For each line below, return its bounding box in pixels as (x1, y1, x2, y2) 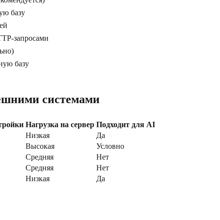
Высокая (26, 142, 55, 151)
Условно (96, 142, 124, 151)
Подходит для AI (96, 120, 155, 129)
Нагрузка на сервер (26, 120, 94, 129)
